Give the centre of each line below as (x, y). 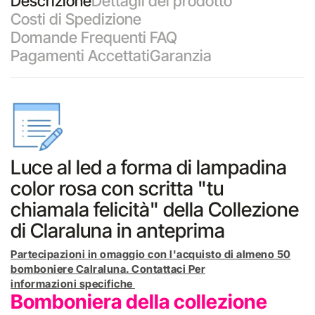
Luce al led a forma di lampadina (149, 167)
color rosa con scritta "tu (117, 188)
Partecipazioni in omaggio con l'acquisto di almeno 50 (151, 254)
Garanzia (181, 56)
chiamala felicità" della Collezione (155, 210)
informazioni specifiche (73, 284)
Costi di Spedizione (76, 19)
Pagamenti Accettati (80, 56)
